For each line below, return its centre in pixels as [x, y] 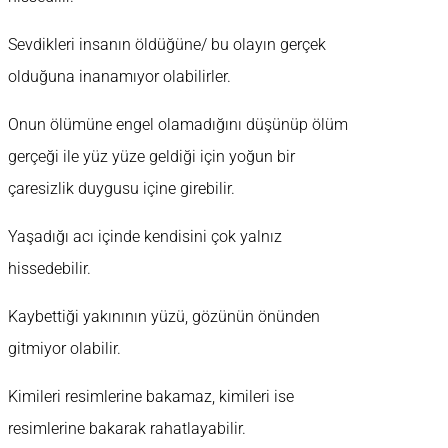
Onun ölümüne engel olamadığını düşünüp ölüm [178, 125]
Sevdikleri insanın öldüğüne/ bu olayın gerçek [167, 45]
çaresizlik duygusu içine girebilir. [121, 189]
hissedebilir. [49, 269]
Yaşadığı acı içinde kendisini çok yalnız [145, 237]
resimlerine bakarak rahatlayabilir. [127, 429]
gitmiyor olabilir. [64, 349]
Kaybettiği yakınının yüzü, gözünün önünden [164, 317]
